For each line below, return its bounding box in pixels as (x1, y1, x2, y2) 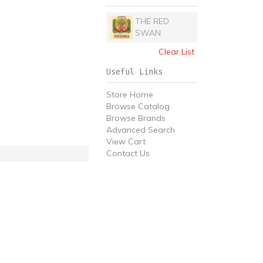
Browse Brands (106, 113, 166, 123)
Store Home (106, 89, 153, 100)
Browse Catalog (106, 101, 170, 112)
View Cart (106, 136, 146, 147)
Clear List (159, 46, 194, 57)
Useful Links (106, 67, 163, 77)
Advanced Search (106, 124, 175, 135)
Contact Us (106, 148, 150, 159)
